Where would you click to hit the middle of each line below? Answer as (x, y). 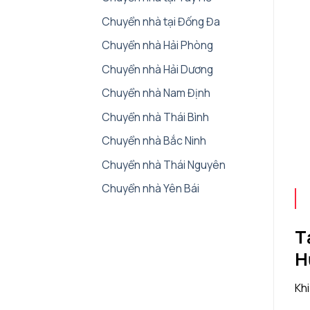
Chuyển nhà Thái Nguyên (164, 164)
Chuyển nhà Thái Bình (155, 117)
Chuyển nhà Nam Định (156, 93)
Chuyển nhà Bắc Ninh (154, 141)
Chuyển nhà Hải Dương (157, 69)
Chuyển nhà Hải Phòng (157, 45)
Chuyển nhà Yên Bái (151, 189)
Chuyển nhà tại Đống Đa (161, 21)
